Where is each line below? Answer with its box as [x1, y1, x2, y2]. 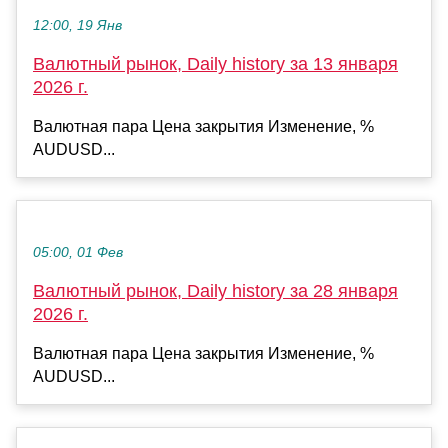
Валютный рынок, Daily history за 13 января [33, 54, 398, 75]
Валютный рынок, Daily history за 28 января [33, 281, 398, 302]
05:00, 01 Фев [33, 245, 123, 261]
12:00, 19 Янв [33, 18, 122, 34]
